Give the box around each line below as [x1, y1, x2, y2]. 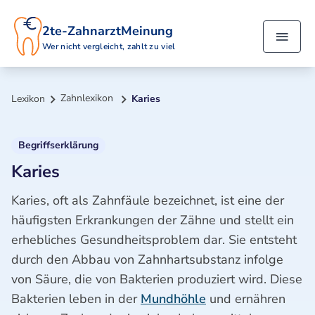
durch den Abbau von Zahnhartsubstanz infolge [11, 251, 283, 268]
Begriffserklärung [18, 139, 98, 152]
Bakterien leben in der [11, 290, 141, 307]
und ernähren [206, 290, 285, 307]
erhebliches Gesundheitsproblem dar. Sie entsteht [11, 231, 297, 248]
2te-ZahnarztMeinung [42, 22, 173, 39]
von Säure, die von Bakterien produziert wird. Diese [11, 271, 302, 288]
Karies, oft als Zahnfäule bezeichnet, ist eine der [11, 192, 284, 209]
